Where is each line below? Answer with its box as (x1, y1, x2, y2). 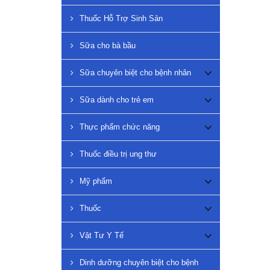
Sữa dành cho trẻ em (80, 95, 154, 105)
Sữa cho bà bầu (80, 41, 136, 51)
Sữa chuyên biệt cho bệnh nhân (80, 68, 191, 78)
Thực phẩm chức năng (80, 122, 160, 132)
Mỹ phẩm (80, 177, 112, 186)
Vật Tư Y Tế (80, 231, 124, 240)
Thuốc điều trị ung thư (80, 149, 157, 159)
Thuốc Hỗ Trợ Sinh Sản (80, 14, 163, 24)
